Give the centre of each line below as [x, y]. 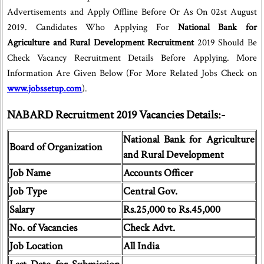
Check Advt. [149, 228]
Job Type [28, 191]
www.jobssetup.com [44, 89]
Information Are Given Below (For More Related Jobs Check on [132, 73]
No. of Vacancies [43, 228]
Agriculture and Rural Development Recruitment [101, 43]
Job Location [36, 246]
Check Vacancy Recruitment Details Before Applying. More [132, 58]
